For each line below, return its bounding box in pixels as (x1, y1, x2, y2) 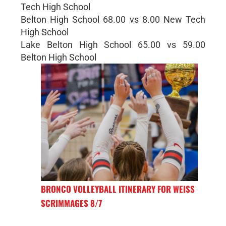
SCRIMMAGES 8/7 (40, 197, 102, 210)
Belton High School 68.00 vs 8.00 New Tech (20, 14, 206, 25)
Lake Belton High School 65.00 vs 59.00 (20, 39, 206, 50)
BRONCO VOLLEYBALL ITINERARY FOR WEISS (40, 183, 195, 196)
